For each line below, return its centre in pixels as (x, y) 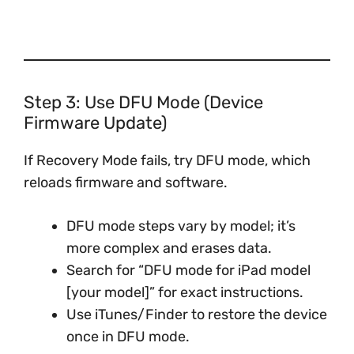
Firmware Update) (95, 123)
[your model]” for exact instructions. (185, 292)
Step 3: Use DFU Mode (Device (143, 102)
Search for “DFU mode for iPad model (188, 270)
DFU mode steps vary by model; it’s (181, 226)
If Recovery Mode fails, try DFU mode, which (167, 160)
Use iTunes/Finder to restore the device (197, 314)
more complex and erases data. (169, 248)
